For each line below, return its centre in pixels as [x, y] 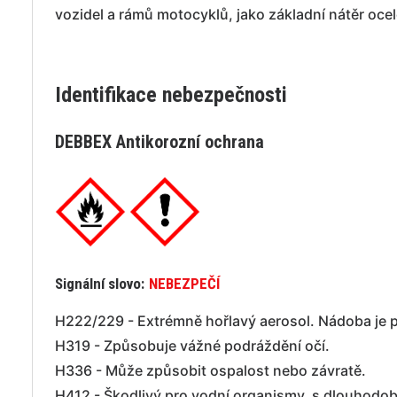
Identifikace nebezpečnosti [171, 95]
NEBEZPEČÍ [184, 284]
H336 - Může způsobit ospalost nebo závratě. [210, 370]
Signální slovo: [100, 284]
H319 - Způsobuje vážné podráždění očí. [192, 346]
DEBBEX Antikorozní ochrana [160, 142]
